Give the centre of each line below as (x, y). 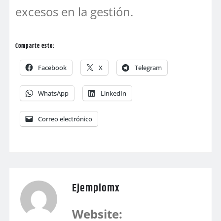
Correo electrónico (65, 119)
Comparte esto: (35, 46)
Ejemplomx (96, 189)
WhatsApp (53, 93)
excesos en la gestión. (74, 12)
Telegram (148, 68)
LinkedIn (113, 93)
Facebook (52, 68)
